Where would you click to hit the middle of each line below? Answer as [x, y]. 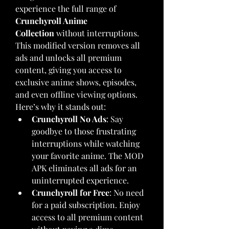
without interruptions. [97, 33]
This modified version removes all [78, 45]
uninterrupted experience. [80, 180]
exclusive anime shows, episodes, [76, 82]
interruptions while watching [86, 143]
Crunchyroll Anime [51, 21]
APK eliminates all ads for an [84, 168]
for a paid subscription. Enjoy [86, 205]
